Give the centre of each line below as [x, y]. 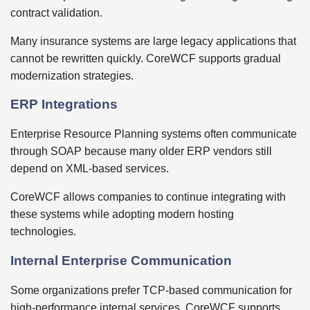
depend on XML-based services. [90, 169]
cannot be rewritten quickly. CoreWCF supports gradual [146, 58]
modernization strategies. [72, 75]
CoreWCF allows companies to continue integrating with [148, 197]
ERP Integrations [64, 104]
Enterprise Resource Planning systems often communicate [154, 134]
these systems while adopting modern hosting [122, 215]
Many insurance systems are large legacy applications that [153, 41]
